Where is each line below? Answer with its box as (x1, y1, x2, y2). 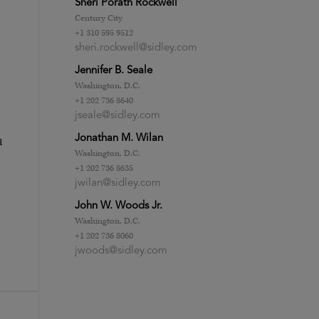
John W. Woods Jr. (75, 200, 163, 211)
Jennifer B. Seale (75, 65, 153, 76)
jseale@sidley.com (75, 110, 161, 121)
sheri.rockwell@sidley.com (75, 42, 198, 53)
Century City (75, 12, 123, 23)
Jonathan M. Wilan (75, 132, 164, 144)
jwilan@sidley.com (75, 177, 162, 189)
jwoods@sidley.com (75, 245, 168, 256)
